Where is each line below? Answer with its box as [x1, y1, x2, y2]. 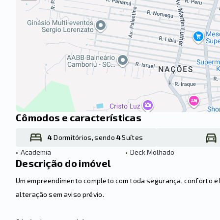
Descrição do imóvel [16, 157, 111, 169]
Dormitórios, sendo [52, 133, 116, 141]
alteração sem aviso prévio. [16, 190, 104, 198]
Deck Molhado [130, 148, 174, 156]
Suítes [120, 133, 143, 141]
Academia [21, 148, 52, 156]
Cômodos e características [16, 111, 141, 123]
